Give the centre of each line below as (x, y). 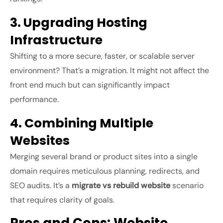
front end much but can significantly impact (90, 85)
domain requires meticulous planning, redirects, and (105, 171)
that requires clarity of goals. (62, 200)
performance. (34, 100)
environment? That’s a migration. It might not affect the (110, 71)
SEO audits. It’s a (41, 186)
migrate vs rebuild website (121, 186)
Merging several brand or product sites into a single (104, 157)
